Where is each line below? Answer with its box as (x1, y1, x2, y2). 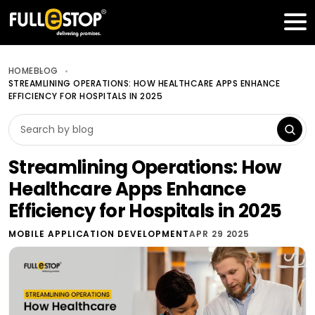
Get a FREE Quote (174, 15, 263, 29)
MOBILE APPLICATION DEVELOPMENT (8, 228, 189, 240)
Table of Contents (52, 15, 147, 29)
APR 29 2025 (188, 228, 250, 240)
